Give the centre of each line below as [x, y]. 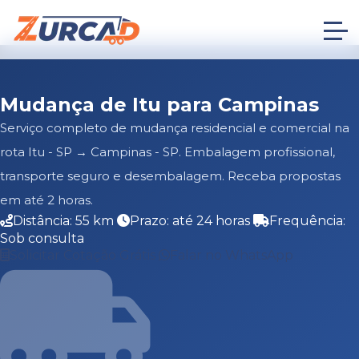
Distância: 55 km [65, 221]
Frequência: [307, 221]
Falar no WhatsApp [232, 255]
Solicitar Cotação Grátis [84, 255]
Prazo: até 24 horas [192, 221]
